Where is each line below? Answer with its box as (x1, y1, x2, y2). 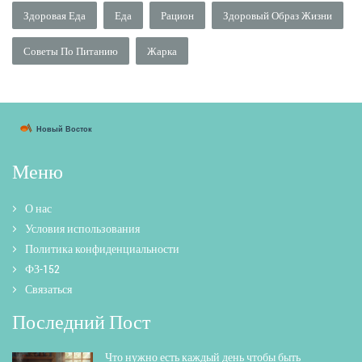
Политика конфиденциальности (25, 241, 179, 257)
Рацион (161, 8, 194, 23)
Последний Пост (12, 309, 150, 335)
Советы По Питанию (23, 44, 118, 59)
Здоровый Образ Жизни (223, 8, 332, 23)
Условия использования (25, 221, 140, 237)
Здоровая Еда (23, 8, 86, 23)
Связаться (25, 281, 72, 297)
